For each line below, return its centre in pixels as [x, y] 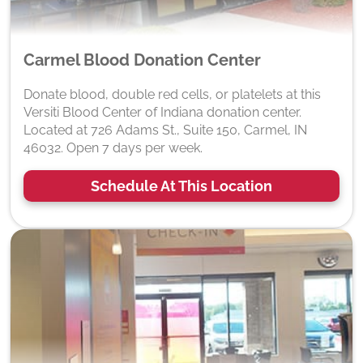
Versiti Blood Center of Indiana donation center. [162, 112]
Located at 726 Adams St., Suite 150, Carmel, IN [165, 130]
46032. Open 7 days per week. [113, 147]
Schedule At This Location [181, 186]
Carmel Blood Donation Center [142, 60]
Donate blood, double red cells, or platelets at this [172, 94]
